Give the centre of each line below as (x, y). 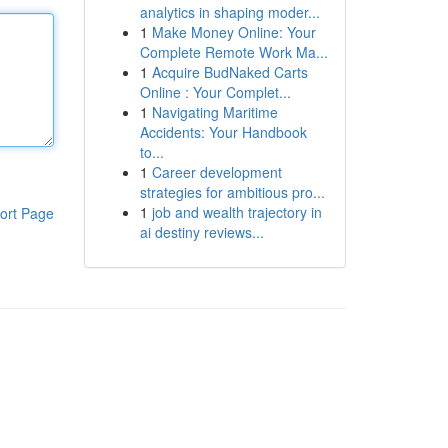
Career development (216, 172)
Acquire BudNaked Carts (229, 72)
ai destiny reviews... (201, 232)
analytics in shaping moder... (229, 12)
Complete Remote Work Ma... (233, 52)
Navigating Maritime (214, 112)
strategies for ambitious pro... (232, 192)
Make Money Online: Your (233, 32)
